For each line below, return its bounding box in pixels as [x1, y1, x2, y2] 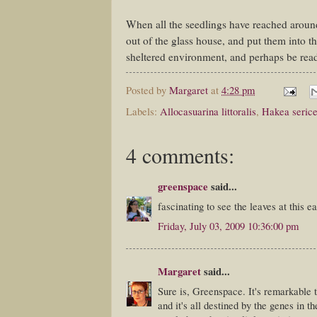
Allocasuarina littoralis [160, 104, 256, 119]
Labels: [126, 104, 160, 119]
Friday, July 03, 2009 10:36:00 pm [158, 218, 299, 233]
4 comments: [126, 141, 234, 170]
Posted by [126, 83, 169, 98]
